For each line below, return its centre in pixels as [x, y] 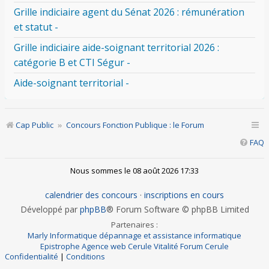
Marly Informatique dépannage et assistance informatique [134, 235]
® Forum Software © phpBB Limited [177, 209]
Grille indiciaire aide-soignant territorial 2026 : [116, 47]
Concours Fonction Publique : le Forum [135, 125]
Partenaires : [134, 224]
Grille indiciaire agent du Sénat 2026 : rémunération [129, 12]
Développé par [50, 209]
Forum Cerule [204, 246]
